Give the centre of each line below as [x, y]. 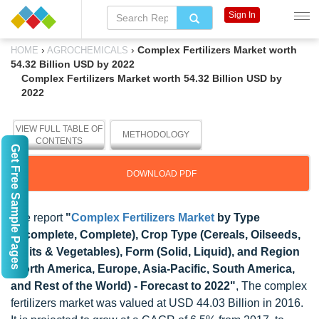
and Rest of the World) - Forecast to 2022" [123, 286]
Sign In [242, 15]
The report [38, 218]
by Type [237, 218]
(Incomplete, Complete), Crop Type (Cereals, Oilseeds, [156, 235]
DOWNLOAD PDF [162, 174]
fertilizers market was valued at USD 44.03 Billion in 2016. [157, 303]
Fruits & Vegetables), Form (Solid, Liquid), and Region [155, 252]
